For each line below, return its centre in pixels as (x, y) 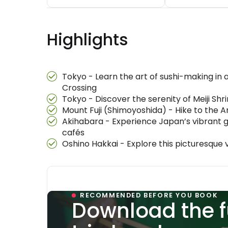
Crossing (79, 88)
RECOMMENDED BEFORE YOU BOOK (149, 195)
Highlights (88, 39)
